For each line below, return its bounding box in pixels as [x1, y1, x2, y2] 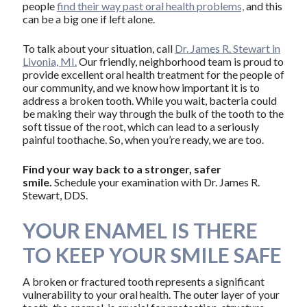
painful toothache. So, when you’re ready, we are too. [22, 132, 264, 146]
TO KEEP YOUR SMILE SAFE [22, 242, 282, 267]
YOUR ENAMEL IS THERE [22, 217, 258, 243]
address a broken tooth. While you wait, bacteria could [22, 93, 277, 107]
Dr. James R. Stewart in [174, 41, 280, 55]
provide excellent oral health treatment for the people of [22, 67, 284, 81]
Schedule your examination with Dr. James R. [53, 175, 260, 188]
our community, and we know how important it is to [22, 80, 260, 94]
